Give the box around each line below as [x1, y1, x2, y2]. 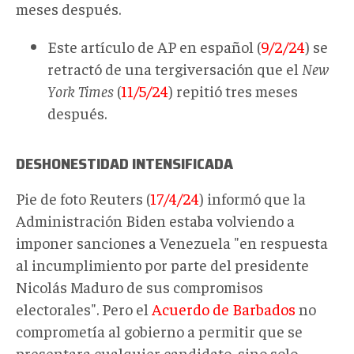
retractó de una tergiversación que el [47, 58, 299, 78]
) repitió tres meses [168, 80, 298, 100]
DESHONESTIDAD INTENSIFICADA [16, 150, 233, 176]
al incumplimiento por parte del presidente [16, 254, 309, 274]
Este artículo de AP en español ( [47, 36, 261, 56]
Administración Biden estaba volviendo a [16, 209, 295, 230]
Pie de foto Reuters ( [16, 187, 150, 208]
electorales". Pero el [16, 298, 152, 318]
